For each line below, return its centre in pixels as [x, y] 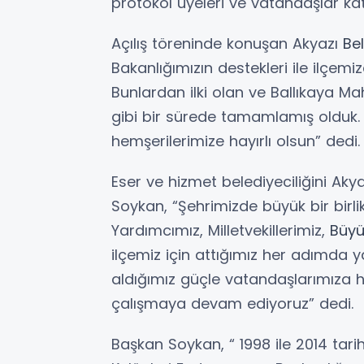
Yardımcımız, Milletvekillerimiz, [221, 230]
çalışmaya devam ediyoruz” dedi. [232, 303]
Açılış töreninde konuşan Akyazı [227, 43]
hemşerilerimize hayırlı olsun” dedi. [236, 141]
